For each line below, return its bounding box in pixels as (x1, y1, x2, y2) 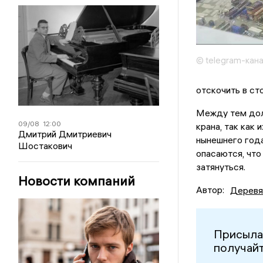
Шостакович (18, 139, 73, 151)
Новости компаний (18, 172, 136, 189)
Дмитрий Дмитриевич (18, 127, 112, 140)
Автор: (195, 184, 224, 196)
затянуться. (195, 161, 245, 173)
